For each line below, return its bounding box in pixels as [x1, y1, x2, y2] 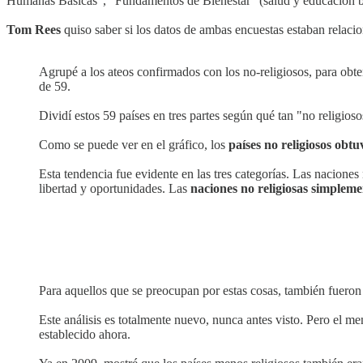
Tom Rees [6, 22, 61, 36]
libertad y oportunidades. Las [39, 181, 190, 195]
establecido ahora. [39, 327, 130, 342]
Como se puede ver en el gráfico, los [39, 137, 228, 152]
